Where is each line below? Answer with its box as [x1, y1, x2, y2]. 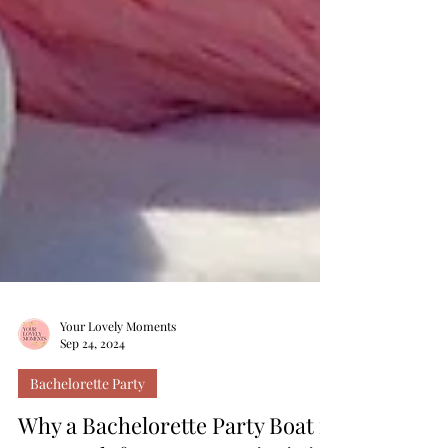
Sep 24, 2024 [60, 383, 125, 399]
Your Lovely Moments [60, 365, 176, 382]
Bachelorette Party [30, 422, 145, 441]
